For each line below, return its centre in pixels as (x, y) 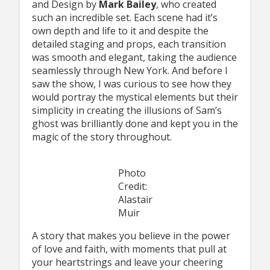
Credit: (132, 187)
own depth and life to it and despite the (120, 31)
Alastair (135, 200)
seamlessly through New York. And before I (130, 71)
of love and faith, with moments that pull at (129, 249)
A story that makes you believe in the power (131, 236)
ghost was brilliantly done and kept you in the (135, 124)
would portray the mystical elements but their (135, 97)
